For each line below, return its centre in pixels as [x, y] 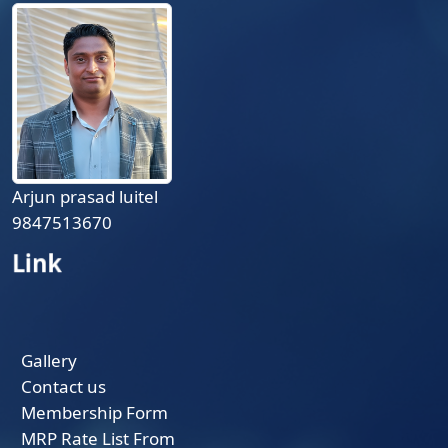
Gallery [48, 361]
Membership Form [94, 413]
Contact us [63, 387]
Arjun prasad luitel [85, 197]
